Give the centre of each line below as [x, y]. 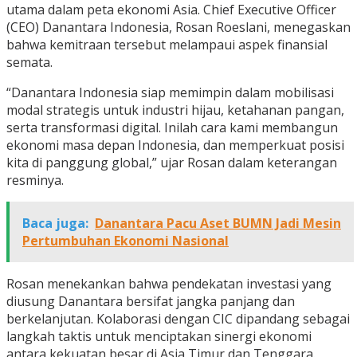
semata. [29, 63]
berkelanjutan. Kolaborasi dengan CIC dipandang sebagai [178, 319]
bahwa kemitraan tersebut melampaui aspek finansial [167, 45]
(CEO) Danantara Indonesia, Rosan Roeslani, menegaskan [178, 27]
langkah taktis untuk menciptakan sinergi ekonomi [159, 337]
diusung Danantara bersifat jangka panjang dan [151, 302]
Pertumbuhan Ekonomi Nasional [126, 241]
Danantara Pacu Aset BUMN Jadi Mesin [218, 224]
